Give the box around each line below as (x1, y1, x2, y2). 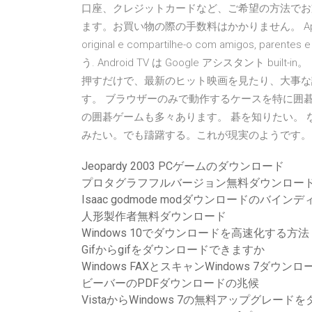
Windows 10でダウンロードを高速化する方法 (81, 226, 309, 240)
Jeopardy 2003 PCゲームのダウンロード (81, 159, 284, 173)
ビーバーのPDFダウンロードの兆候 (81, 276, 259, 290)
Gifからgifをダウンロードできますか (81, 243, 265, 256)
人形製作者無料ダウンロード (81, 210, 226, 223)
